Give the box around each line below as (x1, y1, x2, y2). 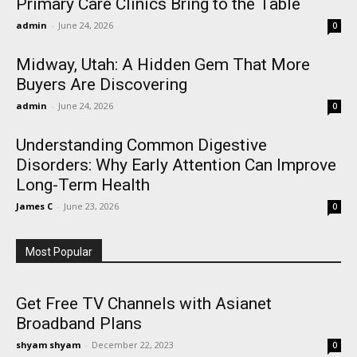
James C (16, 199, 53, 212)
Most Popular (25, 245, 92, 258)
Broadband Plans (16, 313, 142, 333)
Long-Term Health (16, 175, 150, 194)
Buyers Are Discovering (16, 74, 187, 94)
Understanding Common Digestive (16, 135, 267, 155)
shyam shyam (16, 338, 80, 351)
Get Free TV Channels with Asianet (16, 293, 272, 313)
